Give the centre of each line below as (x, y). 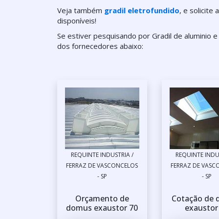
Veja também (81, 10)
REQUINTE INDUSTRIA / (102, 155)
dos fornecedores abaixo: (100, 46)
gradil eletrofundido (142, 10)
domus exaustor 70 (102, 208)
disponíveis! (77, 21)
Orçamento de (102, 199)
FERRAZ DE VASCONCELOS (102, 166)
